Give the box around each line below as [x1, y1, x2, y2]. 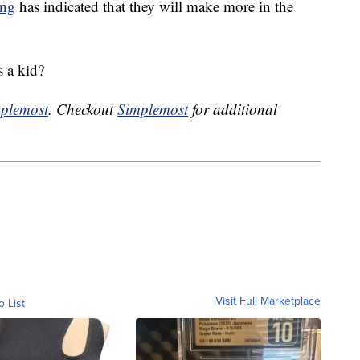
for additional [188, 99, 277, 120]
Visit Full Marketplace [215, 292, 321, 309]
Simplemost [117, 99, 188, 120]
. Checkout [48, 99, 117, 120]
